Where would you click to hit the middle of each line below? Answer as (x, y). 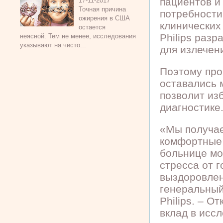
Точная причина (102, 9)
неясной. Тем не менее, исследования (78, 36)
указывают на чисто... (53, 45)
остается (92, 27)
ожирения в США (104, 18)
